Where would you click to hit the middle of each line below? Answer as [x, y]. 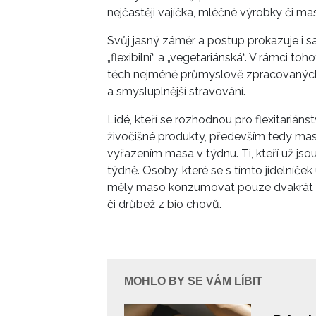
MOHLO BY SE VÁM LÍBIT [193, 281]
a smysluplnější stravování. [178, 92]
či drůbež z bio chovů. [164, 205]
